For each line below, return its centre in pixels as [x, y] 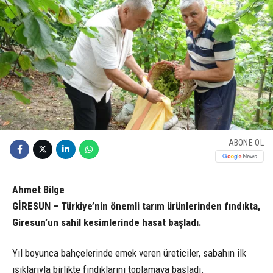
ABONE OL [246, 143]
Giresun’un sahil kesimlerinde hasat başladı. [107, 223]
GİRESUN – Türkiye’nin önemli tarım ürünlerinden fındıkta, [136, 206]
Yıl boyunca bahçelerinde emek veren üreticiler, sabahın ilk [129, 253]
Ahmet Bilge [40, 190]
